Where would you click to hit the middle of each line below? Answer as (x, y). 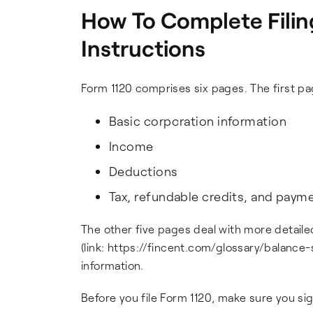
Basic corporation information (198, 121)
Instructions (143, 48)
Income (131, 146)
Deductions (144, 171)
